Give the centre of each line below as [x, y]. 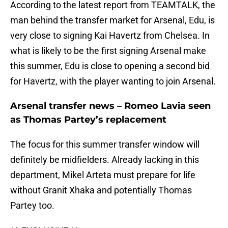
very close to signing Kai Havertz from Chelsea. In [110, 36]
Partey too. [32, 206]
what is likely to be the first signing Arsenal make [108, 51]
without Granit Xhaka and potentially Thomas [101, 190]
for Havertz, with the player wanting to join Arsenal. [113, 81]
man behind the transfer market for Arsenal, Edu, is [112, 20]
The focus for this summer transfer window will [105, 145]
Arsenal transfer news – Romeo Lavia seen [110, 106]
